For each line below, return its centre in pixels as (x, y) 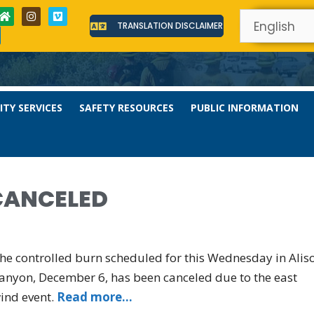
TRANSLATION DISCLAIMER (170, 26)
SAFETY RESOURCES (127, 108)
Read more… (94, 297)
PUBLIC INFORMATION (245, 108)
